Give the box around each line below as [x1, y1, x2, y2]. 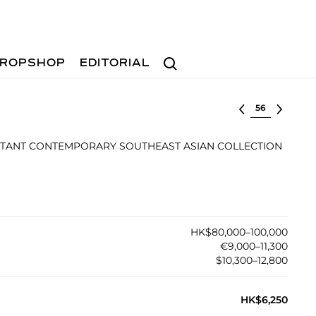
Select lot [250, 100, 298, 113]
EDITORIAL [80, 58, 151, 69]
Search [157, 50, 194, 63]
